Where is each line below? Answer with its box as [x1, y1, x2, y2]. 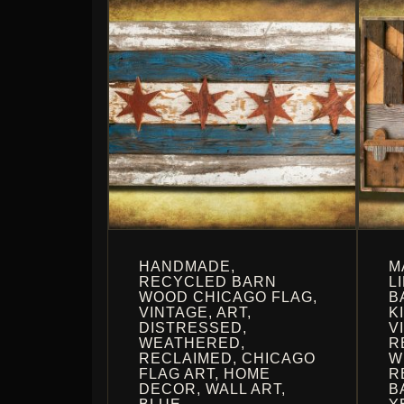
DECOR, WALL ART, [139, 381, 286, 397]
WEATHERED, [139, 335, 245, 351]
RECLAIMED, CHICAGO [139, 350, 316, 366]
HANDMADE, [139, 258, 235, 274]
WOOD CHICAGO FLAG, [139, 289, 317, 305]
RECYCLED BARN [139, 273, 277, 289]
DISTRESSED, [139, 319, 247, 335]
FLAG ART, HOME [139, 365, 271, 381]
